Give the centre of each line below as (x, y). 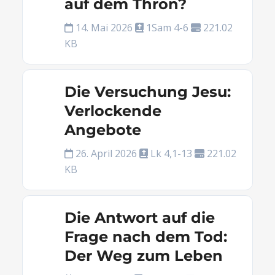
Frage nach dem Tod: (145, 237)
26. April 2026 (106, 153)
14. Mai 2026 (104, 28)
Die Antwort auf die (139, 218)
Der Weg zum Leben (143, 256)
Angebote (103, 130)
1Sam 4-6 (167, 28)
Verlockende (113, 111)
